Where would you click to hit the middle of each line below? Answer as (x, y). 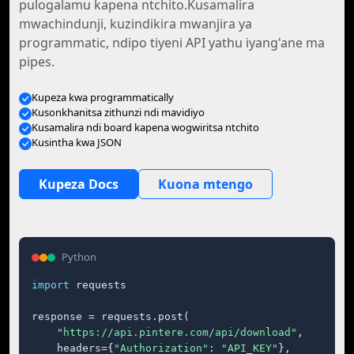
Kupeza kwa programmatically (103, 97)
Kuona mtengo (205, 184)
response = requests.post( (111, 316)
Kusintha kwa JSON (77, 142)
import (51, 285)
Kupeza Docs (79, 184)
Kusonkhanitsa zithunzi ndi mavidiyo (118, 112)
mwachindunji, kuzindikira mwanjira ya (136, 24)
